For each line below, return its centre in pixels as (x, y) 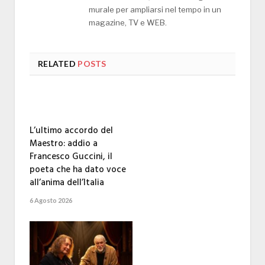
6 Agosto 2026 (51, 200)
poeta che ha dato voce (78, 169)
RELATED (57, 63)
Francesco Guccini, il (71, 156)
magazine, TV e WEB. (128, 22)
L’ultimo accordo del (71, 130)
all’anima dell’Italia (67, 182)
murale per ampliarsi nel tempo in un (155, 9)
